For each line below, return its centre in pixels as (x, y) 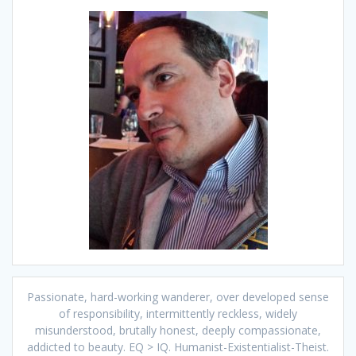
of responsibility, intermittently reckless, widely (178, 314)
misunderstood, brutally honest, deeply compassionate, (178, 331)
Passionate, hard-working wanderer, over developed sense (178, 297)
